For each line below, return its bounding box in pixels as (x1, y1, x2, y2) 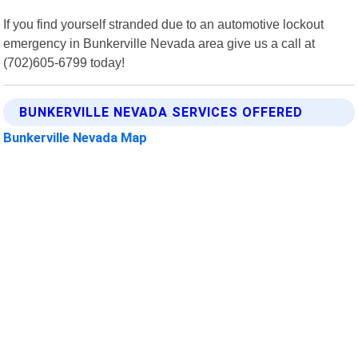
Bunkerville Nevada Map (3, 129, 148, 145)
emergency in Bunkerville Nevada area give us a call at (3, 35, 316, 50)
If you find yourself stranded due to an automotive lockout (3, 16, 324, 31)
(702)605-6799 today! (3, 54, 125, 70)
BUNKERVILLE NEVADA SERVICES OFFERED (19, 104, 304, 120)
